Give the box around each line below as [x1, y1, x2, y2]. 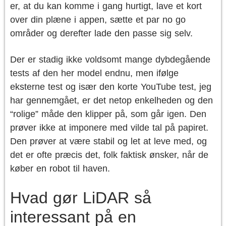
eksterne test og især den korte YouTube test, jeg [10, 82, 211, 92]
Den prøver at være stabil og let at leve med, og [10, 136, 207, 146]
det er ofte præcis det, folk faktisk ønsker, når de [10, 150, 208, 160]
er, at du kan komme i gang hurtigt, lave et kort [10, 1, 202, 11]
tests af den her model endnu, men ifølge [10, 68, 179, 78]
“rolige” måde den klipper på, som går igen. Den [10, 109, 206, 119]
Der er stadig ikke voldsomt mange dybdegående [10, 54, 210, 65]
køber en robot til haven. [10, 163, 110, 174]
